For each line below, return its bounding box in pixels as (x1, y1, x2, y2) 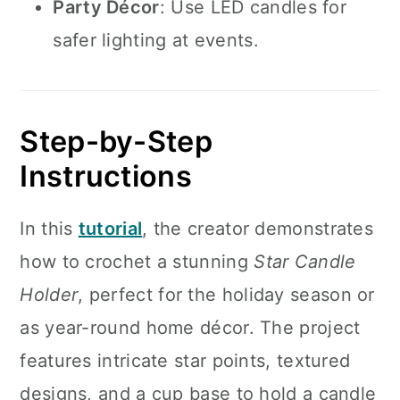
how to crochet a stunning (20, 251, 254, 272)
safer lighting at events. (53, 29, 259, 51)
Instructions (20, 159, 192, 194)
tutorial (78, 218, 143, 239)
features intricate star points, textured (20, 350, 351, 371)
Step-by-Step (20, 124, 212, 159)
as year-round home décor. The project (20, 317, 361, 338)
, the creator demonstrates (142, 218, 374, 239)
